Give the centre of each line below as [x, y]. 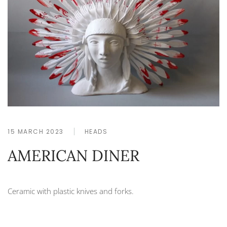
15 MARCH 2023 [36, 132]
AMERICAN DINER [73, 156]
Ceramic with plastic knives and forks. [71, 191]
